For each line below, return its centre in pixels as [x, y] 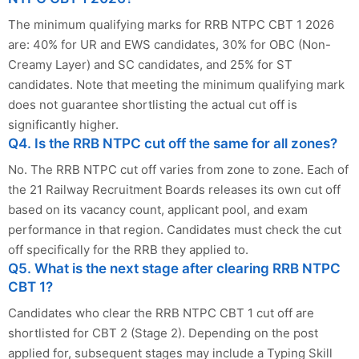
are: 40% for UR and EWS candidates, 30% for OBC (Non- [169, 44]
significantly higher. [63, 124]
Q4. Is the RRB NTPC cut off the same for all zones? [173, 143]
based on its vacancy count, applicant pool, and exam [158, 209]
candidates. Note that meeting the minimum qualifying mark [176, 84]
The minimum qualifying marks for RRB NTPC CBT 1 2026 [171, 24]
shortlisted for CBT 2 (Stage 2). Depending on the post [163, 333]
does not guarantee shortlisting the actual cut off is [153, 104]
